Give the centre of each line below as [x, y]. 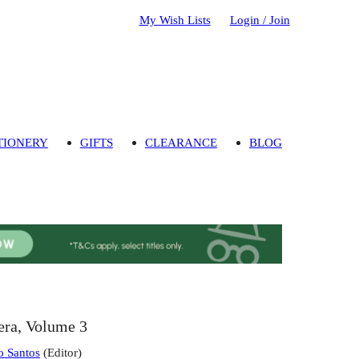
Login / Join [260, 19]
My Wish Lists [175, 19]
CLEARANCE [181, 143]
